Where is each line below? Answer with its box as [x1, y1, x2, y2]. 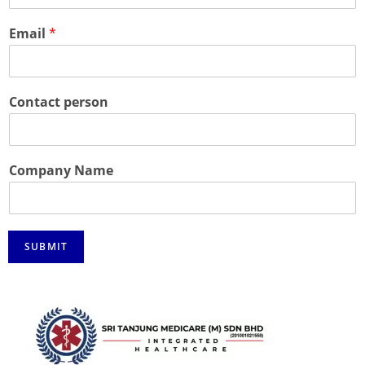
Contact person [9, 93, 108, 112]
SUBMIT [24, 240, 68, 254]
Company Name [9, 161, 113, 180]
